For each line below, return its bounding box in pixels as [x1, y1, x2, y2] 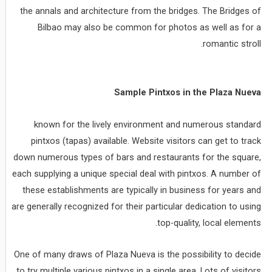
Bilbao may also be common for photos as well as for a [38, 22, 262, 33]
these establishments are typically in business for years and [22, 184, 262, 195]
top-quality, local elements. [157, 217, 262, 228]
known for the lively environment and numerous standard [34, 118, 262, 130]
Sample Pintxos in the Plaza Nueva [114, 87, 262, 98]
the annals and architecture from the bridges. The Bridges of [20, 5, 262, 17]
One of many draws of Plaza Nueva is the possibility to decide [14, 249, 262, 260]
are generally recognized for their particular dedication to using [12, 200, 262, 212]
